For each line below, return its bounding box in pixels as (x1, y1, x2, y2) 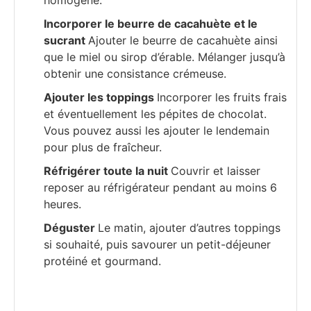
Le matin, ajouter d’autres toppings (98, 221, 280, 235)
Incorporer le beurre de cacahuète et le (44, 17, 258, 31)
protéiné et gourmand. (44, 254, 161, 269)
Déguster (44, 221, 98, 235)
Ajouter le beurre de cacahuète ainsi (88, 33, 278, 48)
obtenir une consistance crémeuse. (44, 67, 226, 81)
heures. (44, 197, 81, 212)
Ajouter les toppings (44, 90, 157, 105)
